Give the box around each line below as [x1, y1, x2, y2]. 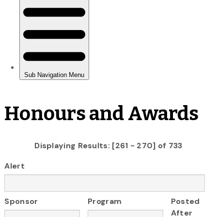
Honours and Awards [4, 102, 199, 125]
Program [88, 196, 122, 207]
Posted [170, 196, 200, 207]
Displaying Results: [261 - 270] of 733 [34, 140, 183, 151]
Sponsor [4, 196, 38, 207]
